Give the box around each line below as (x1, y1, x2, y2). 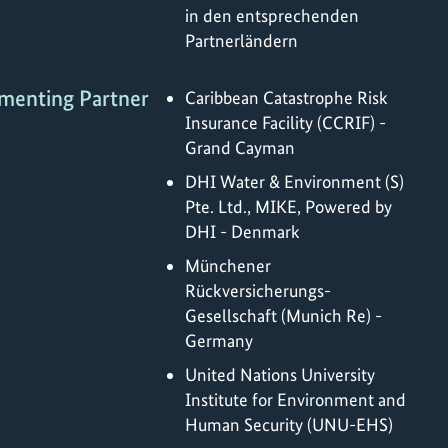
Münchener (185, 254, 271, 276)
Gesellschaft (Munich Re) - (185, 304, 382, 326)
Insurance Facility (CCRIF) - (185, 111, 386, 133)
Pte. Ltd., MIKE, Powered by (185, 195, 392, 217)
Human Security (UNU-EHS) (185, 413, 393, 435)
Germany (185, 329, 253, 351)
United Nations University (185, 363, 375, 385)
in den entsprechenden (185, 5, 359, 27)
